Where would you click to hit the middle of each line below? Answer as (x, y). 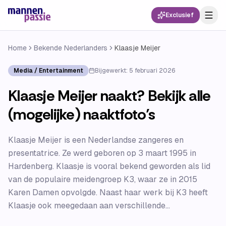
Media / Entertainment (48, 71)
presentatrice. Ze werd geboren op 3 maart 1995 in (102, 153)
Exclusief (180, 15)
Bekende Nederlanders (71, 48)
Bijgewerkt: (112, 71)
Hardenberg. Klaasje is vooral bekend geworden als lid (109, 166)
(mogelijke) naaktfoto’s (81, 114)
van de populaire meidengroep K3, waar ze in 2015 (103, 179)
